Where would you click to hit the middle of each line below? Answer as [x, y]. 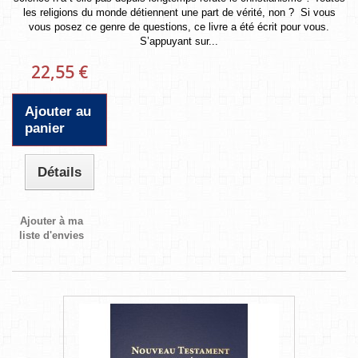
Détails [60, 172]
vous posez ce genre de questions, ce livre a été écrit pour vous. [179, 26]
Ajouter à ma [52, 221]
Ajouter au [58, 111]
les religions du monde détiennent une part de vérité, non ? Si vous [179, 12]
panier [45, 128]
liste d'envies [52, 235]
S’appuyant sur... [179, 41]
